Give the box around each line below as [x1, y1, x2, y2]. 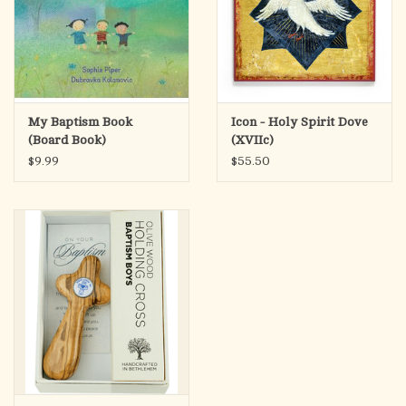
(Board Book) [28, 133, 106, 148]
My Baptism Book [28, 115, 132, 130]
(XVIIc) [231, 133, 274, 148]
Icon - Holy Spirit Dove [231, 115, 368, 130]
